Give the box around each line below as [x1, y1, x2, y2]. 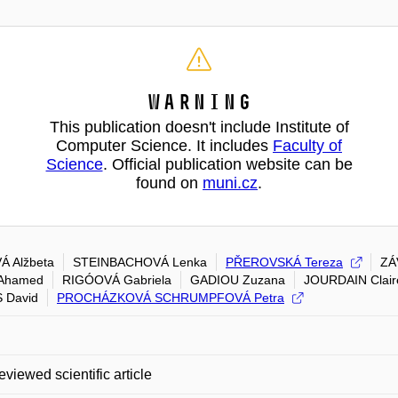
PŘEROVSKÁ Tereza [226, 255, 343, 269]
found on [136, 174, 203, 192]
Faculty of [273, 137, 342, 155]
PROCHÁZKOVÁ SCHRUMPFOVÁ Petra [57, 291, 284, 305]
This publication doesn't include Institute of [49, 118, 349, 136]
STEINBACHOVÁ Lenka [73, 255, 207, 269]
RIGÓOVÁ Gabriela [62, 273, 171, 287]
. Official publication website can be [102, 155, 353, 173]
